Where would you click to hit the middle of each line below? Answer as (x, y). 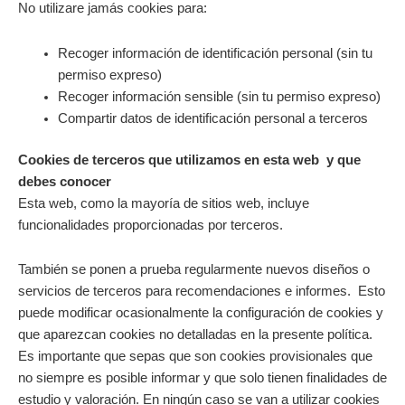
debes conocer (65, 181)
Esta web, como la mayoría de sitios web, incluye (164, 203)
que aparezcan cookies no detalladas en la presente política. (195, 335)
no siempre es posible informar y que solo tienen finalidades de (202, 378)
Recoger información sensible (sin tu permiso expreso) (219, 96)
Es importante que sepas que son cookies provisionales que (195, 357)
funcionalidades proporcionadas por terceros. (151, 225)
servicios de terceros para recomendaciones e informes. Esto (202, 292)
